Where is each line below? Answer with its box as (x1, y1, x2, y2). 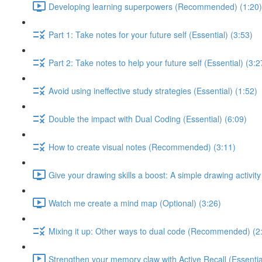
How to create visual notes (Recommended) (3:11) (49, 140, 236, 153)
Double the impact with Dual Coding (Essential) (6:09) (49, 112, 247, 125)
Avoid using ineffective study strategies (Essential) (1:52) (49, 84, 257, 96)
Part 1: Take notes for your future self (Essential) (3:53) (49, 28, 253, 40)
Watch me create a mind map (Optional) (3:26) (49, 196, 221, 209)
